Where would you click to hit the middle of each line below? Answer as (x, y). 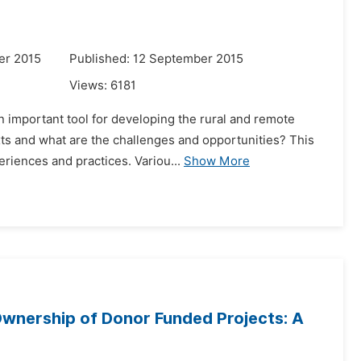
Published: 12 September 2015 (156, 59)
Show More (217, 161)
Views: (90, 85)
